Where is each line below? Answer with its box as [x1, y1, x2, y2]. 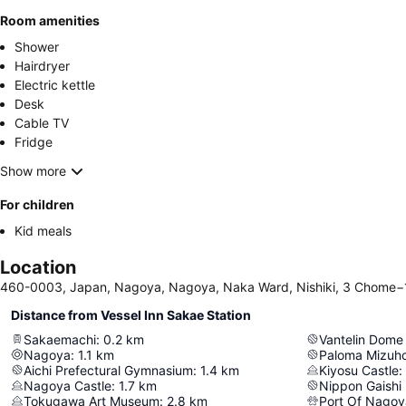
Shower [14, 38, 59, 54]
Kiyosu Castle [319, 362, 399, 378]
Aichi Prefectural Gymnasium [24, 362, 193, 378]
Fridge [14, 133, 53, 150]
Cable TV [14, 114, 69, 130]
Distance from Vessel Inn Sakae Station [11, 306, 251, 323]
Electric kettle [14, 76, 95, 92]
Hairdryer [14, 57, 70, 73]
